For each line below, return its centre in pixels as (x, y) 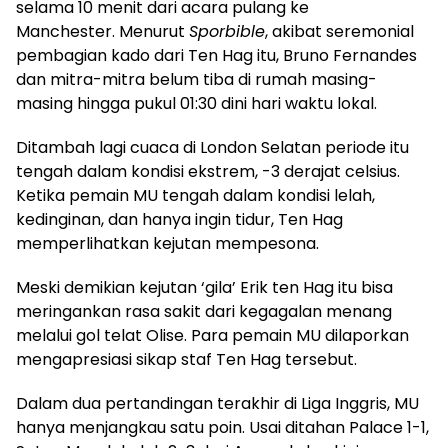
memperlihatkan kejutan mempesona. (167, 243)
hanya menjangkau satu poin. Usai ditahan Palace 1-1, (222, 427)
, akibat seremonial (339, 31)
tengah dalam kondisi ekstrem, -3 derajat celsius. (208, 171)
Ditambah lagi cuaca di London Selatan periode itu (212, 147)
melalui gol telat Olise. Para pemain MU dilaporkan (212, 335)
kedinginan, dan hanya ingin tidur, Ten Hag (179, 219)
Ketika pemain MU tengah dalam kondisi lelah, (195, 195)
